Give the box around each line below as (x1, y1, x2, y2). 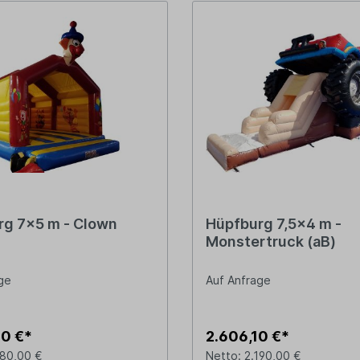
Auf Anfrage (206, 273, 271, 288)
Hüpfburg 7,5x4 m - (206, 215, 342, 233)
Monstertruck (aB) (206, 233, 336, 251)
